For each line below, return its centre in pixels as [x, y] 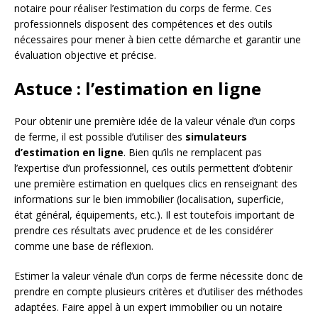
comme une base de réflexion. [84, 246]
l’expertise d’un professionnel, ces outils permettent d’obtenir [153, 168]
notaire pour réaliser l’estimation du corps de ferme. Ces [143, 9]
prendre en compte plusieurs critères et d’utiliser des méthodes [159, 292]
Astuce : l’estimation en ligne [138, 89]
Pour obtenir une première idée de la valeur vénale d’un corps [155, 121]
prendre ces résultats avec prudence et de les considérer [144, 231]
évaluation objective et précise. [85, 55]
